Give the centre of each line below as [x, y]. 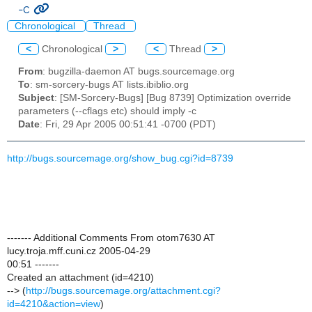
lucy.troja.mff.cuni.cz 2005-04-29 [79, 251]
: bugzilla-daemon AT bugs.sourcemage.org [139, 72]
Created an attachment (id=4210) [80, 277]
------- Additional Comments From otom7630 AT [111, 237]
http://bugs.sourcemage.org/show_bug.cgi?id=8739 [120, 158]
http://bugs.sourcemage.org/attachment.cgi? [123, 290]
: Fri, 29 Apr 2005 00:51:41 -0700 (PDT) [128, 125]
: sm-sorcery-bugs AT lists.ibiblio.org [109, 85]
